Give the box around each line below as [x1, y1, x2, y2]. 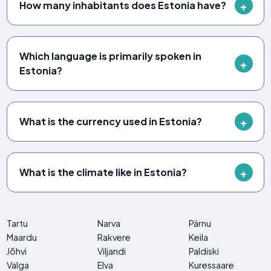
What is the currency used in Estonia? [19, 115, 203, 128]
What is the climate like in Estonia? [19, 166, 188, 179]
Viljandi [97, 246, 126, 257]
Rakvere [97, 232, 131, 243]
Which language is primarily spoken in [19, 50, 202, 63]
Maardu [7, 232, 38, 243]
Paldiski [188, 246, 219, 257]
